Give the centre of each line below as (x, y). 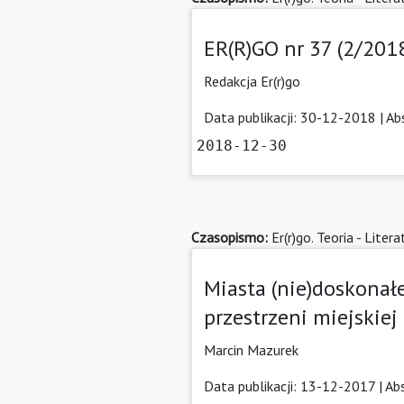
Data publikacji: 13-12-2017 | (294, 386)
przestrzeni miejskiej (301, 317)
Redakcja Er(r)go (252, 81)
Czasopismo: (230, 237)
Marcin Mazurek (251, 349)
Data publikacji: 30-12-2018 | (295, 117)
